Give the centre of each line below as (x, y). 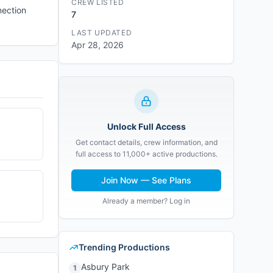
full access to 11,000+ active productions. (146, 154)
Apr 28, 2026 (97, 45)
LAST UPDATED (102, 33)
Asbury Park (105, 267)
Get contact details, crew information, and (146, 142)
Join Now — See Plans (146, 180)
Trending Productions (124, 247)
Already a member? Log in (146, 201)
